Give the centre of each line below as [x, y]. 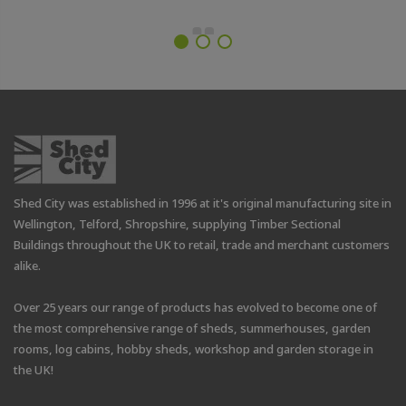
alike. [27, 266]
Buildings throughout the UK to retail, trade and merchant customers [202, 245]
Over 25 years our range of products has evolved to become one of [195, 308]
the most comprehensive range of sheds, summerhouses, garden [192, 329]
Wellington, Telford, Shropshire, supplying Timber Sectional [177, 224]
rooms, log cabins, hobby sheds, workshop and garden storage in [193, 349]
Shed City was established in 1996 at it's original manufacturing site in [203, 203]
